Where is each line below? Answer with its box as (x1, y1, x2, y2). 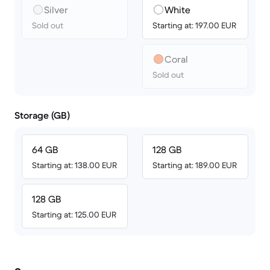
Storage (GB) (14, 109, 70, 121)
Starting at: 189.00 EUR (152, 160, 237, 171)
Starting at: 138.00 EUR (32, 160, 117, 171)
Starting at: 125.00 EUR (32, 209, 116, 220)
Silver (44, 4, 68, 16)
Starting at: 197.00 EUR (152, 20, 236, 31)
